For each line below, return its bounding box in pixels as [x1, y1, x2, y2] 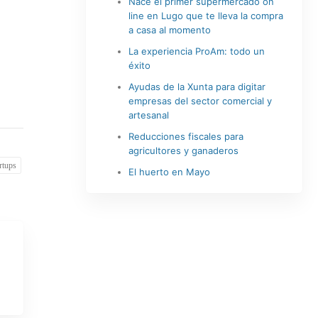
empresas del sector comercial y [128, 95, 272, 106]
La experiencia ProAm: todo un [128, 45, 265, 57]
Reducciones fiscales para [128, 131, 243, 142]
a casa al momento [128, 24, 211, 35]
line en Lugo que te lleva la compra [128, 10, 283, 21]
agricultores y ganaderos [128, 145, 238, 156]
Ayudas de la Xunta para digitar [128, 81, 265, 92]
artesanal [128, 109, 169, 121]
